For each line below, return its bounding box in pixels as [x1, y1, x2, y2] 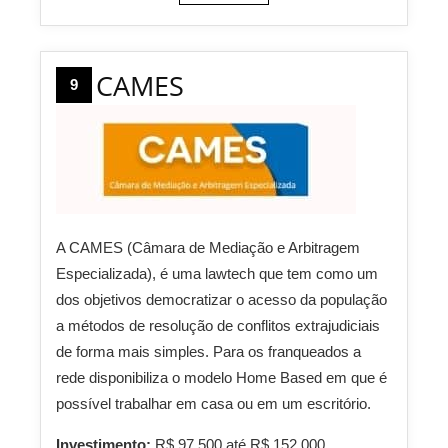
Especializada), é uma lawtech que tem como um [56, 265, 378, 283]
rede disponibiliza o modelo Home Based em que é [56, 369, 387, 387]
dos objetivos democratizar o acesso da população [56, 291, 387, 309]
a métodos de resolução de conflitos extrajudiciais [56, 317, 380, 335]
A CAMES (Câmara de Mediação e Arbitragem [56, 239, 360, 257]
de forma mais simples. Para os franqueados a [56, 343, 361, 361]
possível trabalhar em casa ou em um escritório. [56, 395, 371, 413]
